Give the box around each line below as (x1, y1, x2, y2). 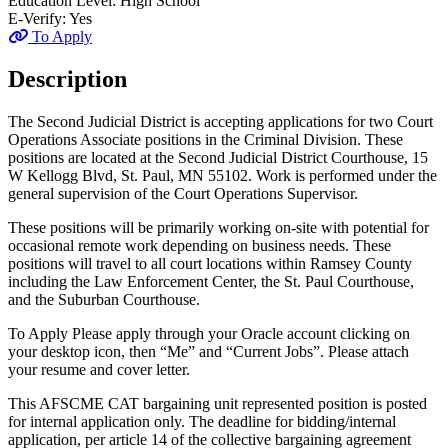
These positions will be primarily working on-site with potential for (8, 218, 429, 236)
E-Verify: (8, 9, 69, 27)
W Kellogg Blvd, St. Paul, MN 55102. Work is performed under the (8, 166, 437, 184)
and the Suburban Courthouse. (8, 290, 200, 308)
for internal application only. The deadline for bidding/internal (8, 412, 396, 430)
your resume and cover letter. (8, 360, 190, 378)
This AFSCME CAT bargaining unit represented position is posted (8, 394, 427, 412)
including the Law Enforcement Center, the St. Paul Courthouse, (8, 272, 414, 290)
